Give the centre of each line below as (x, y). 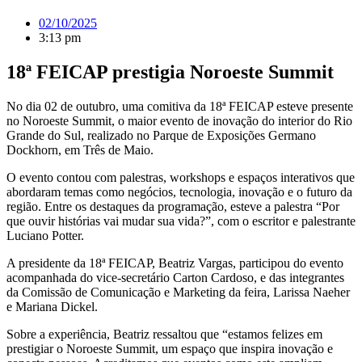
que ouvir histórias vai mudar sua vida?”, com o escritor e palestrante (181, 221)
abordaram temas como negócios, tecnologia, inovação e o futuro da (179, 192)
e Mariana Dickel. (52, 306)
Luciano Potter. (45, 235)
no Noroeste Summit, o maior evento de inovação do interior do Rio (179, 120)
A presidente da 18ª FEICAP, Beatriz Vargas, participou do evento (175, 263)
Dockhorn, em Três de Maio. (80, 149)
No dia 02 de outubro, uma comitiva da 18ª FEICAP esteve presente (180, 106)
